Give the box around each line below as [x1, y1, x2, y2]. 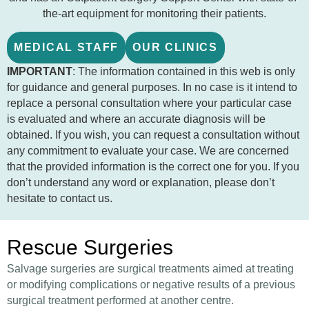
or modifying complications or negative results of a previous [7, 278, 295, 290]
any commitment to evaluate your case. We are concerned [7, 144, 289, 157]
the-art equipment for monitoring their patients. [43, 8, 266, 20]
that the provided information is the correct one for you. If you [7, 160, 299, 172]
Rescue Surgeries [7, 235, 173, 259]
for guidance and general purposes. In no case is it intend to [7, 81, 297, 93]
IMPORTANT [7, 65, 72, 77]
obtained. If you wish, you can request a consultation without [7, 128, 299, 141]
